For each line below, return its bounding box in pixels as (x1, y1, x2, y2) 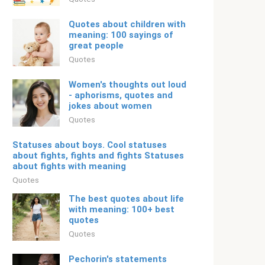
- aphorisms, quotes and (69, 90, 173, 101)
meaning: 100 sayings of (69, 30, 173, 40)
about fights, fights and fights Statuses (12, 150, 184, 161)
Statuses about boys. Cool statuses (12, 140, 167, 150)
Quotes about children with (69, 19, 186, 30)
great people (69, 40, 124, 51)
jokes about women (69, 101, 152, 111)
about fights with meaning (12, 161, 126, 172)
